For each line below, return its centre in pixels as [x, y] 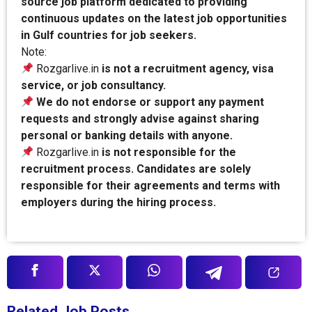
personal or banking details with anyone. [127, 136]
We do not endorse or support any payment [150, 102]
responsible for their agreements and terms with [150, 186]
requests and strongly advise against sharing [140, 119]
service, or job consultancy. [93, 86]
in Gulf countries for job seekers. [109, 36]
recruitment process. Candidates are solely [136, 169]
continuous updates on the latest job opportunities [154, 19]
